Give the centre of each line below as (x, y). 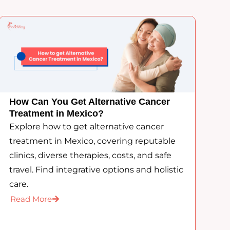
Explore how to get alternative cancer (86, 127)
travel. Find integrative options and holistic (96, 170)
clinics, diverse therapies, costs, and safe (90, 156)
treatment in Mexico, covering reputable (92, 141)
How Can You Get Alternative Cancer (89, 102)
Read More (31, 199)
